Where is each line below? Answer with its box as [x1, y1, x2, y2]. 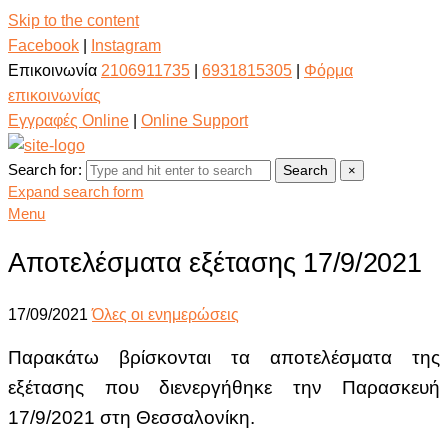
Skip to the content [8, 12, 139, 29]
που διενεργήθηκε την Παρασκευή [104, 376, 440, 398]
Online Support [141, 112, 248, 129]
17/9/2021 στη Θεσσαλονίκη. [8, 406, 255, 428]
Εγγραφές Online [8, 112, 129, 129]
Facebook [8, 37, 79, 54]
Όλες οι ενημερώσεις [92, 305, 239, 323]
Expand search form [8, 183, 144, 200]
